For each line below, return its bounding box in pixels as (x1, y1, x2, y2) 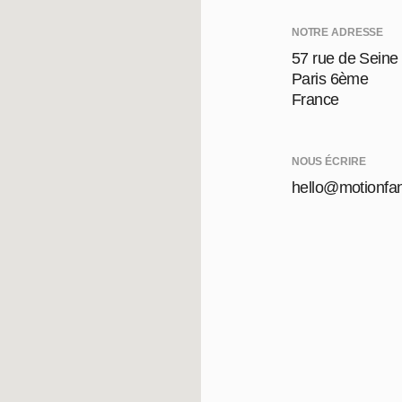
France (291, 91, 339, 109)
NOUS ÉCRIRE (291, 155, 366, 168)
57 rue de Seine (291, 49, 398, 67)
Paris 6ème (291, 70, 369, 88)
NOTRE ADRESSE (291, 26, 384, 39)
